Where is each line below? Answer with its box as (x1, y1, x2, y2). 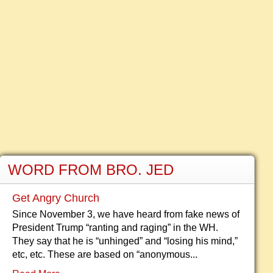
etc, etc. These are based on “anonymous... (12, 249, 197, 260)
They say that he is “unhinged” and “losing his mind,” (12, 236, 238, 246)
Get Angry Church (12, 192, 99, 204)
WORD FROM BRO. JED (7, 161, 174, 178)
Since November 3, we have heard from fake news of (12, 209, 239, 219)
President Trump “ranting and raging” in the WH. (12, 222, 218, 233)
